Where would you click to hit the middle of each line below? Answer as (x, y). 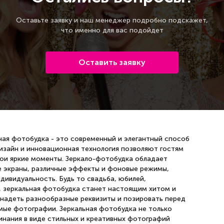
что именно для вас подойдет (112, 30)
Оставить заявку (112, 62)
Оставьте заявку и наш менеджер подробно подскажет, (112, 20)
